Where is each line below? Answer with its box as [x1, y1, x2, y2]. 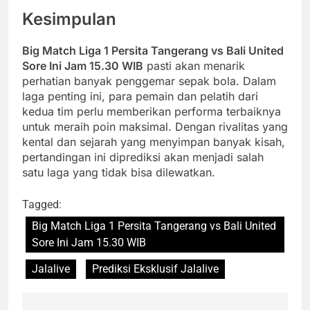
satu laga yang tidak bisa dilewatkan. [22, 165, 215, 179]
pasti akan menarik [143, 58, 245, 73]
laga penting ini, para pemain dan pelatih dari [22, 89, 258, 103]
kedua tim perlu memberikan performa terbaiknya [22, 104, 281, 118]
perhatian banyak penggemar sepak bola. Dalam [22, 73, 276, 88]
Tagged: [22, 197, 62, 211]
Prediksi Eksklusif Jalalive [92, 262, 219, 275]
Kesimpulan [22, 9, 116, 30]
